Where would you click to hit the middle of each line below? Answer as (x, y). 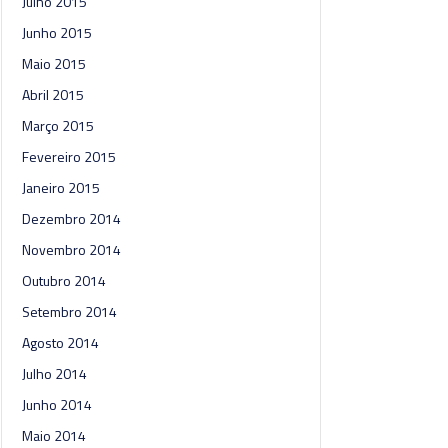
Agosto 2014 (60, 342)
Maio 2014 (54, 435)
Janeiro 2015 (61, 187)
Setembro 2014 (69, 311)
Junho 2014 (57, 404)
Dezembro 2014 (71, 218)
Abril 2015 (53, 94)
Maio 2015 (54, 63)
